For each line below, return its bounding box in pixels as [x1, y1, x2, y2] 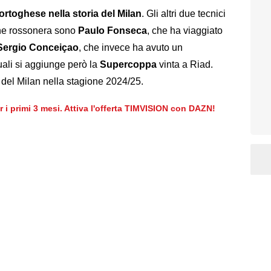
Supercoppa [100, 59, 157, 70]
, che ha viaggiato [147, 25, 223, 36]
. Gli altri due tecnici [142, 8, 226, 19]
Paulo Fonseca [78, 25, 147, 36]
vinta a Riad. [157, 59, 213, 70]
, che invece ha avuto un [79, 42, 183, 53]
